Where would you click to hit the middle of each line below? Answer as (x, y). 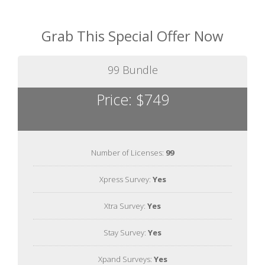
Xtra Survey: (126, 206)
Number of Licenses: (128, 152)
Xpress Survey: (126, 179)
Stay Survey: (126, 232)
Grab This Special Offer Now (132, 35)
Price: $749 (132, 99)
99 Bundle (132, 70)
